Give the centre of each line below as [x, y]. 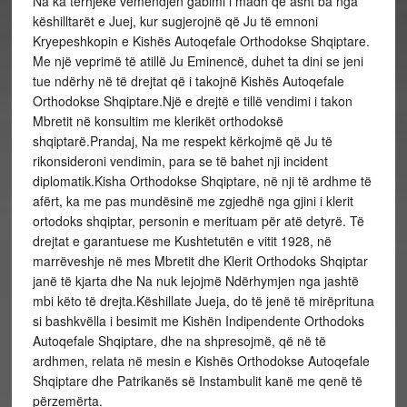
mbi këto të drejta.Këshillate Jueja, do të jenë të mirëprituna [203, 301]
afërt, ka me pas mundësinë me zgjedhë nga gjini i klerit [193, 201]
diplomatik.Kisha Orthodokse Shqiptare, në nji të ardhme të [202, 181]
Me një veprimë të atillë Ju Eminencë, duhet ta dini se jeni [198, 61]
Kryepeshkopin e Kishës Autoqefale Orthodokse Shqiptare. [201, 41]
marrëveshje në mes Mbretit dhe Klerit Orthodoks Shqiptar [200, 261]
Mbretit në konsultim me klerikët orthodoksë [158, 121]
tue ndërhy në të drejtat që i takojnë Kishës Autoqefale [188, 81]
